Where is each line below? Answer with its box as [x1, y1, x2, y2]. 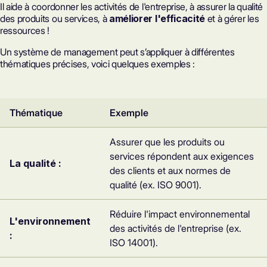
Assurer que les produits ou [110, 136, 225, 148]
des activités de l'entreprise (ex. [110, 222, 241, 234]
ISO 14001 [110, 237, 153, 249]
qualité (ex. [110, 179, 157, 191]
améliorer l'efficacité [109, 13, 206, 24]
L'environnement [10, 215, 91, 227]
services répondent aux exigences [110, 150, 254, 162]
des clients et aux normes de [110, 164, 231, 176]
